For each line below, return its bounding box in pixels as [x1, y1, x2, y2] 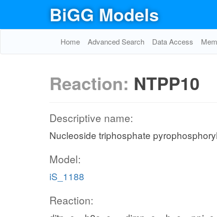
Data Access [152, 36, 193, 46]
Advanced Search [88, 36, 144, 46]
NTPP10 [134, 70, 200, 95]
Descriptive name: [49, 110, 133, 125]
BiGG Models [49, 1, 159, 27]
